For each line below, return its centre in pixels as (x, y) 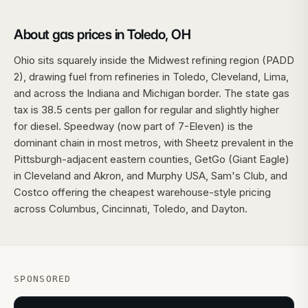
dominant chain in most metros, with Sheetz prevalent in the (154, 143)
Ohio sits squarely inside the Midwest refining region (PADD (154, 60)
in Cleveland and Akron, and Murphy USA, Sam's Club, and (151, 176)
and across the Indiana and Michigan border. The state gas (152, 93)
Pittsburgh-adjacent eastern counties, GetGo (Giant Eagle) (152, 159)
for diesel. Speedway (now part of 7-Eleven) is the (133, 126)
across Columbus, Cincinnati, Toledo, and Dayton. (131, 209)
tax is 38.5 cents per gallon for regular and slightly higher (146, 110)
